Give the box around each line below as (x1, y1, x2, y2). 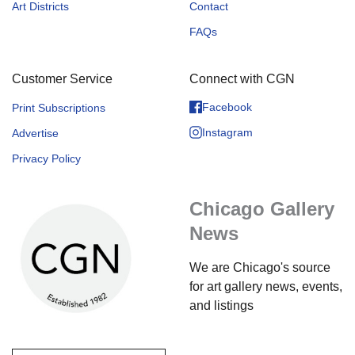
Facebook (202, 100, 252, 113)
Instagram (202, 125, 253, 139)
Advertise (12, 127, 59, 140)
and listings (189, 299, 254, 313)
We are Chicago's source (189, 261, 330, 275)
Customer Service (12, 72, 113, 86)
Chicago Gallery (189, 198, 334, 220)
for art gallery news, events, (189, 280, 342, 294)
